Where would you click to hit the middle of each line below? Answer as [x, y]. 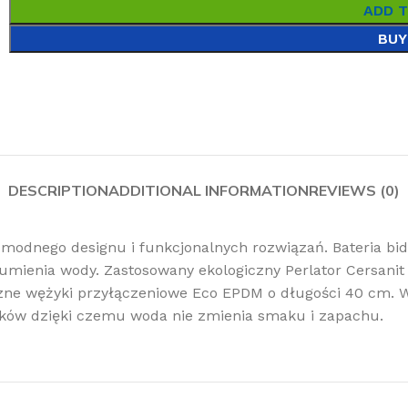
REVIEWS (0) [354, 190]
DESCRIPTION [58, 190]
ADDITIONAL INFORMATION [209, 190]
